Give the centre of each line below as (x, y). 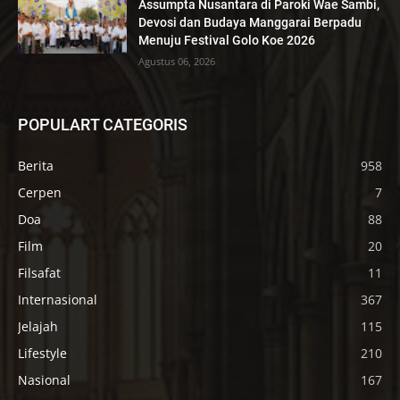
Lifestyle (42, 353)
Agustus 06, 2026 (177, 61)
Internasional (58, 299)
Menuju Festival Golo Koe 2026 (227, 40)
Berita (36, 165)
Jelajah (38, 326)
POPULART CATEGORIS (103, 124)
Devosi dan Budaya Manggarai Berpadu (250, 22)
